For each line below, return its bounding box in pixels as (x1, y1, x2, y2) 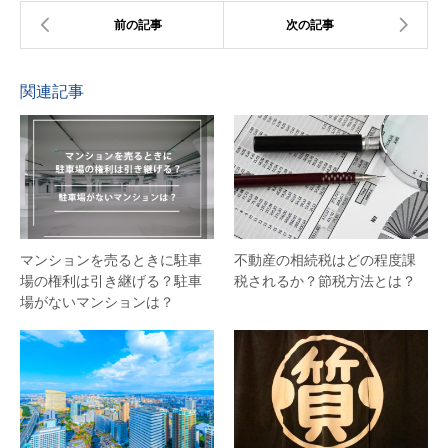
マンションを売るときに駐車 (20, 250, 202, 270)
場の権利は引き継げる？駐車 (20, 271, 202, 291)
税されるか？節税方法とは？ (234, 271, 416, 291)
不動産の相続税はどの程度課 (234, 250, 416, 270)
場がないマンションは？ (20, 292, 174, 312)
